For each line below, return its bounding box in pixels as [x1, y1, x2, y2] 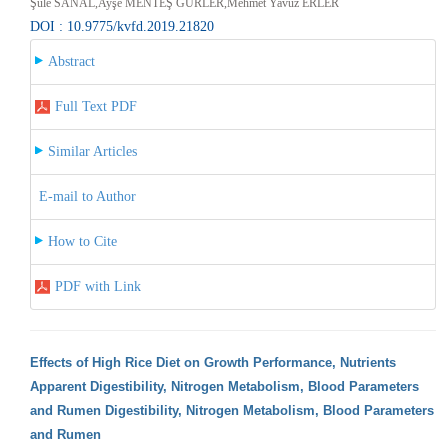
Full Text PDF [54, 98, 137, 114]
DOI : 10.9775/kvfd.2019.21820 [29, 18, 214, 34]
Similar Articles [47, 143, 137, 159]
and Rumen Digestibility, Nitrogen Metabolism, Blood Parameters [29, 402, 434, 418]
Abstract [47, 53, 95, 69]
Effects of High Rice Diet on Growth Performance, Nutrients [29, 354, 396, 370]
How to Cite [47, 233, 117, 249]
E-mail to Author [38, 188, 136, 204]
